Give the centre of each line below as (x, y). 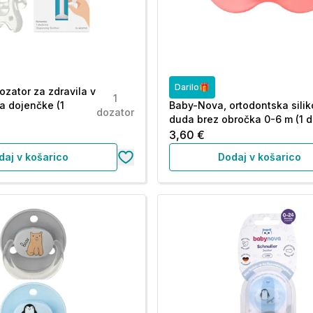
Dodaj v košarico (260, 157)
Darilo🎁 (192, 87)
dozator (116, 112)
